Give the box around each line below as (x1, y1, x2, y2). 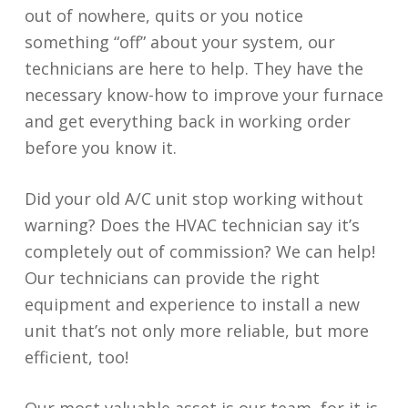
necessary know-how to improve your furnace (24, 83, 383, 106)
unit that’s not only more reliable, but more (24, 319, 369, 342)
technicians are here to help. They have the (24, 56, 363, 79)
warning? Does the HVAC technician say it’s (24, 213, 360, 236)
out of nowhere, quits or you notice (24, 4, 303, 26)
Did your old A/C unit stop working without (24, 187, 363, 209)
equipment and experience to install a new (24, 292, 360, 315)
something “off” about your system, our (24, 30, 335, 53)
